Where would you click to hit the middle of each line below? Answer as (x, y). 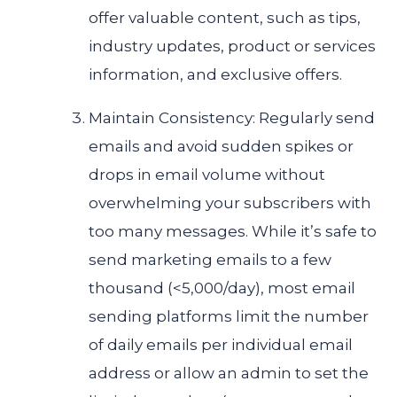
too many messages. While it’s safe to (233, 232)
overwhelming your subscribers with (230, 203)
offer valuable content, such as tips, (225, 18)
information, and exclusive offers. (215, 75)
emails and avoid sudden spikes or (221, 147)
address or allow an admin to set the (229, 374)
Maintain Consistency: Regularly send (232, 118)
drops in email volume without (207, 175)
